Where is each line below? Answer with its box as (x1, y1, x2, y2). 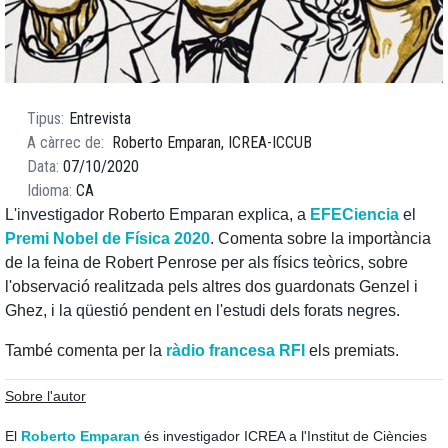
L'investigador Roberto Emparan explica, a (5, 206, 310, 224)
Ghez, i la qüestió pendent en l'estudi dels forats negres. (5, 302, 400, 320)
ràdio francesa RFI (166, 342, 305, 360)
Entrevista (69, 109, 132, 129)
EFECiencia (310, 206, 399, 224)
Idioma (27, 181, 69, 201)
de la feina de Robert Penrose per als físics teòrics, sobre (5, 254, 408, 272)
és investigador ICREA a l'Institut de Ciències (144, 428, 427, 445)
